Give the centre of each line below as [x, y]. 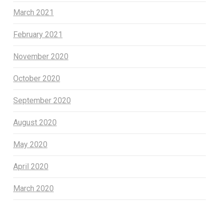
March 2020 [33, 189]
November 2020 [41, 57]
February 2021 [38, 35]
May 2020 [30, 145]
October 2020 [36, 79]
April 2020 [31, 167]
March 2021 [33, 13]
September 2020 [42, 101]
